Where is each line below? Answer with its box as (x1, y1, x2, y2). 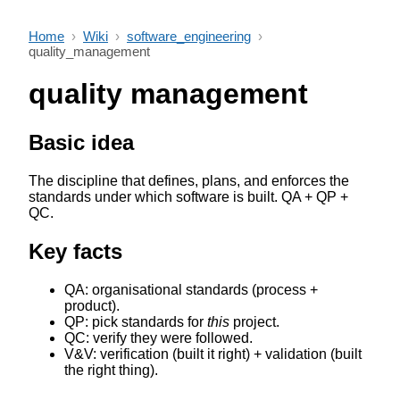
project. (229, 313, 279, 329)
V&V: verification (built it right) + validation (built (64, 346, 362, 362)
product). (64, 297, 120, 313)
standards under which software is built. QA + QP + (29, 188, 348, 204)
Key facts (29, 238, 122, 263)
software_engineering (127, 29, 251, 44)
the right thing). (64, 362, 158, 378)
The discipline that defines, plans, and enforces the (29, 172, 349, 188)
